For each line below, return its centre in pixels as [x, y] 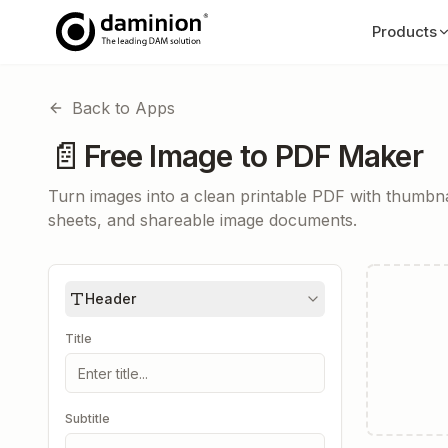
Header [110, 298]
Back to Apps [123, 108]
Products [404, 31]
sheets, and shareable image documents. [202, 220]
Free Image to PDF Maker [253, 156]
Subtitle [87, 418]
